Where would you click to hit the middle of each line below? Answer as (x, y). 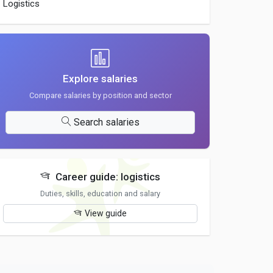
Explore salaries (101, 79)
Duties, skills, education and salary (101, 193)
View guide (106, 213)
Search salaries (106, 122)
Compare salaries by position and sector (100, 95)
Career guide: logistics (107, 177)
